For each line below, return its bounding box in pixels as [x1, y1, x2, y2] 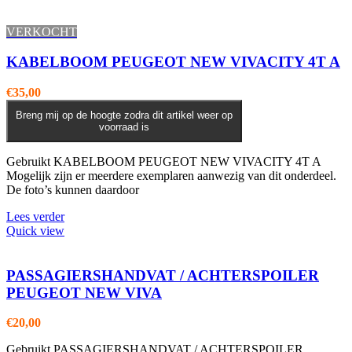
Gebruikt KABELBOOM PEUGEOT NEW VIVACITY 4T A [6, 154, 321, 168]
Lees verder [6, 209, 64, 223]
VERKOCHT [6, 24, 77, 38]
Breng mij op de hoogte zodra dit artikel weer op [16, 108, 233, 121]
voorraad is [99, 120, 149, 133]
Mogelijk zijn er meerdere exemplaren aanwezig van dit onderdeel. [6, 168, 336, 182]
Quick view [6, 223, 64, 237]
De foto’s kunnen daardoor [6, 182, 139, 196]
